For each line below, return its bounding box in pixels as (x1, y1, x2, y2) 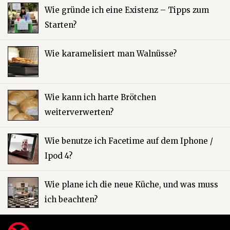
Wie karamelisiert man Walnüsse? (45, 48, 177, 59)
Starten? (45, 20, 76, 30)
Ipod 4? (45, 150, 72, 161)
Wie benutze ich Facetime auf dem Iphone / (45, 136, 213, 146)
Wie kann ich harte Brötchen (45, 92, 156, 102)
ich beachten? (45, 194, 98, 204)
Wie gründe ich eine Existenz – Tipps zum (45, 5, 209, 15)
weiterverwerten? (45, 107, 113, 117)
